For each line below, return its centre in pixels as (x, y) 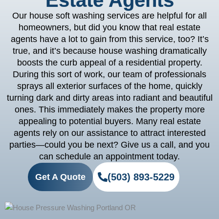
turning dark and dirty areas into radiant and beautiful (109, 98)
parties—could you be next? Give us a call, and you (109, 145)
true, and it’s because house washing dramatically (109, 51)
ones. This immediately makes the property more (109, 109)
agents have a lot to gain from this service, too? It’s (109, 39)
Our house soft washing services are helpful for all (109, 16)
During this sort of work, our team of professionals (109, 74)
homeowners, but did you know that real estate (109, 27)
